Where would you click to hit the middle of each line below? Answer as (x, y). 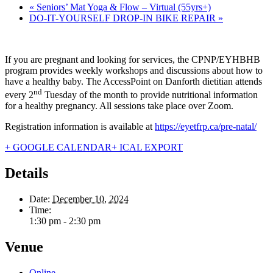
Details (27, 173)
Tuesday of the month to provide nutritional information (150, 95)
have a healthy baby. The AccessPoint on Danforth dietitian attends (133, 81)
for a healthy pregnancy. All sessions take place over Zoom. (119, 106)
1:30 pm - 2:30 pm (65, 221)
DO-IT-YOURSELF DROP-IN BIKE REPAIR (124, 18)
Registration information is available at (80, 127)
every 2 (19, 95)
